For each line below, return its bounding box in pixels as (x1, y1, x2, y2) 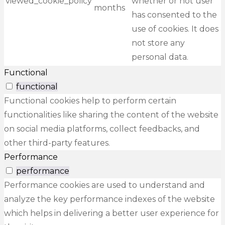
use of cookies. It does (132, 24, 218, 34)
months (94, 3, 125, 13)
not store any (132, 38, 185, 48)
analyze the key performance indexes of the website (4, 194, 215, 204)
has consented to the (132, 10, 217, 20)
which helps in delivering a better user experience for (4, 208, 219, 218)
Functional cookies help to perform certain (4, 96, 176, 106)
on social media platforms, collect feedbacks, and (4, 124, 200, 134)
